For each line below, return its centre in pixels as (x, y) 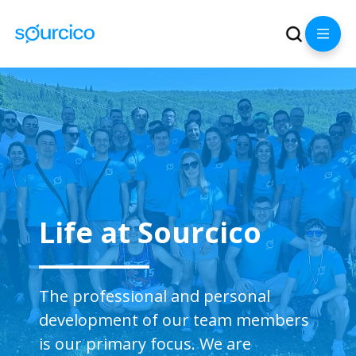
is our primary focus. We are (145, 344)
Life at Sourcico (151, 232)
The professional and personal (155, 296)
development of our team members (174, 320)
